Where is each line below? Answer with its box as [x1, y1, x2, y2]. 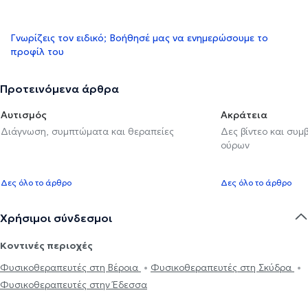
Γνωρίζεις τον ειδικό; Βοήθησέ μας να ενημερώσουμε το [10, 31, 268, 44]
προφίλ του [10, 45, 64, 58]
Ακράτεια [221, 108, 267, 121]
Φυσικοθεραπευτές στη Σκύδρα [151, 261, 294, 274]
